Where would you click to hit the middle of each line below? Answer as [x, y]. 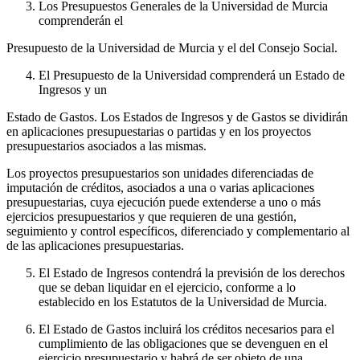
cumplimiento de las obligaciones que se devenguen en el [183, 343]
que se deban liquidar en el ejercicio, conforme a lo [167, 287]
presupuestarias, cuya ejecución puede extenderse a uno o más [164, 202]
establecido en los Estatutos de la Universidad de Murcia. [183, 301]
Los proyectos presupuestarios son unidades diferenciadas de [160, 173]
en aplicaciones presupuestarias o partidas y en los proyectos [159, 131]
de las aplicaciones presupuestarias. [95, 245]
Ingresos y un [73, 89]
